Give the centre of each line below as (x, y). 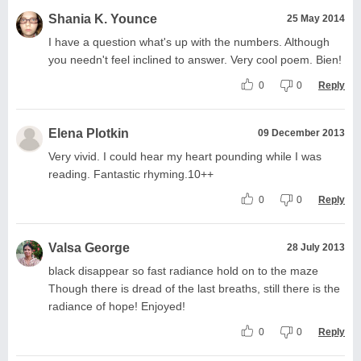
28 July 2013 (316, 247)
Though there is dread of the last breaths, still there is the (194, 288)
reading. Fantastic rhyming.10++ (131, 174)
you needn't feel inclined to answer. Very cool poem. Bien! (195, 59)
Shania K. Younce (103, 19)
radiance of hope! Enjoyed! (117, 306)
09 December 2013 (301, 133)
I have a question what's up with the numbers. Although (189, 41)
